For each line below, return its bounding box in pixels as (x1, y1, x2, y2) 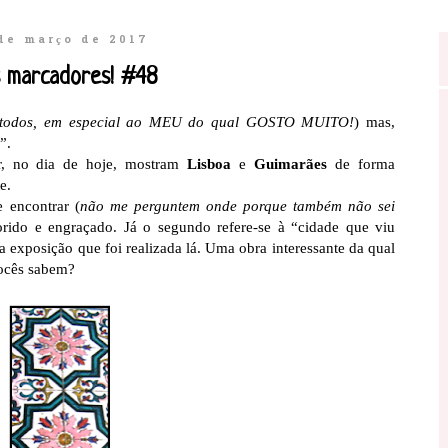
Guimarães (254, 155, 328, 172)
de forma (327, 155, 396, 172)
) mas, (354, 113, 396, 130)
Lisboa (187, 155, 232, 172)
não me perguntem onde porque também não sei (79, 197, 395, 214)
